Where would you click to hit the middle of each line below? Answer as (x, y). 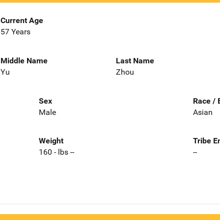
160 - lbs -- (56, 152)
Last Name (135, 60)
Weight (51, 141)
